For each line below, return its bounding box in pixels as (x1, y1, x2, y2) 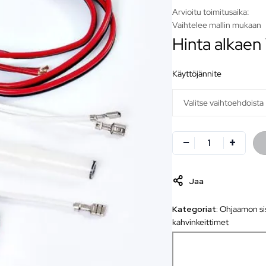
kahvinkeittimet (172, 216, 229, 227)
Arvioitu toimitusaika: (172, 6, 250, 17)
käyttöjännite (178, 68, 222, 79)
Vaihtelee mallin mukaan (172, 19, 262, 30)
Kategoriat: (172, 203, 220, 214)
